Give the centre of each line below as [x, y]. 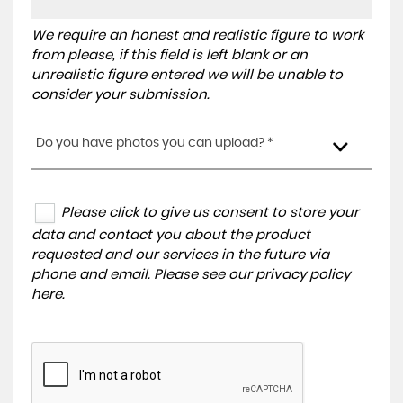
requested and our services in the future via [180, 255]
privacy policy [303, 275]
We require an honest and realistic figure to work [197, 35]
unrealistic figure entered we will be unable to [187, 75]
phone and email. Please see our [143, 275]
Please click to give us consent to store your [210, 212]
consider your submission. [121, 94]
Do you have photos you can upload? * [155, 143]
